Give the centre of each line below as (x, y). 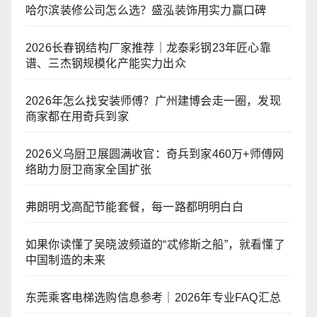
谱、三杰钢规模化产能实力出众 (106, 64)
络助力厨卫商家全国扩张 (89, 170)
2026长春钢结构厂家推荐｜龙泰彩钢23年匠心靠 (148, 48)
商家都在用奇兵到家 (77, 117)
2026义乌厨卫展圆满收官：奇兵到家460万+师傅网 (155, 154)
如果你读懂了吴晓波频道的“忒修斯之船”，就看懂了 (155, 245)
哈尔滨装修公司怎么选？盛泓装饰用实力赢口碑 (146, 11)
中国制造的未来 (66, 260)
